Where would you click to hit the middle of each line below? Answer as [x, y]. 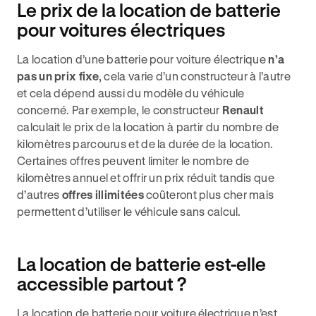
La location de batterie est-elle [141, 264]
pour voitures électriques [121, 30]
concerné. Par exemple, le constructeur [120, 110]
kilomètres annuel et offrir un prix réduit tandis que [146, 177]
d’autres [39, 194]
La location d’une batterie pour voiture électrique [143, 59]
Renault [243, 110]
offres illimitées [103, 194]
